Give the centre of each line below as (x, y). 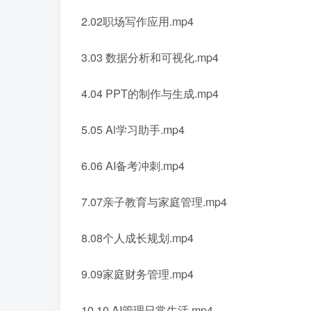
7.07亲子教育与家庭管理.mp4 (154, 201)
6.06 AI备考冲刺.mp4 (133, 165)
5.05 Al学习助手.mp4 (133, 129)
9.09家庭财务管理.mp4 (137, 274)
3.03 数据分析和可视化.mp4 (150, 57)
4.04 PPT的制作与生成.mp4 (150, 93)
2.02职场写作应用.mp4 (137, 21)
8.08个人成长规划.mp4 (137, 237)
